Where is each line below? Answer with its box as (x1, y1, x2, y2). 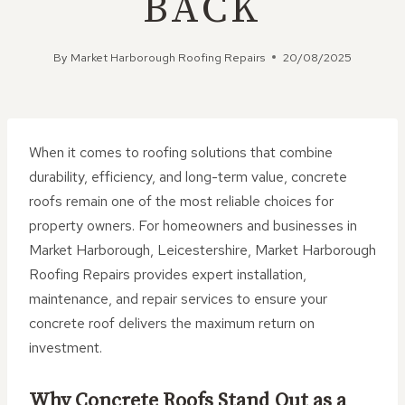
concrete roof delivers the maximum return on (29, 314, 315, 333)
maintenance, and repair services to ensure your (29, 289, 327, 308)
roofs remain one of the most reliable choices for (29, 192, 334, 211)
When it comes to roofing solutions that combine (29, 143, 333, 162)
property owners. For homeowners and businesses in (29, 216, 357, 235)
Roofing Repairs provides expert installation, (29, 265, 306, 284)
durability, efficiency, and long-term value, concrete (29, 167, 347, 186)
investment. (29, 338, 102, 357)
